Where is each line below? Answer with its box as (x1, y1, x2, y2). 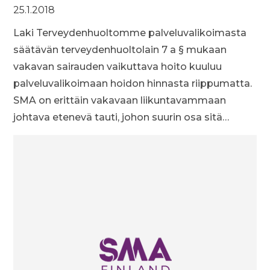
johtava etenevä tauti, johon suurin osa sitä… (13, 111, 230, 123)
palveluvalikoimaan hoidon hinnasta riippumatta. (13, 78, 253, 89)
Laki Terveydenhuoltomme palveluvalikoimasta (13, 27, 247, 39)
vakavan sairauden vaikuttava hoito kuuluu (13, 61, 222, 72)
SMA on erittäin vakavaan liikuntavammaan (13, 95, 227, 106)
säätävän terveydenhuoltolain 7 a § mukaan (13, 44, 227, 55)
